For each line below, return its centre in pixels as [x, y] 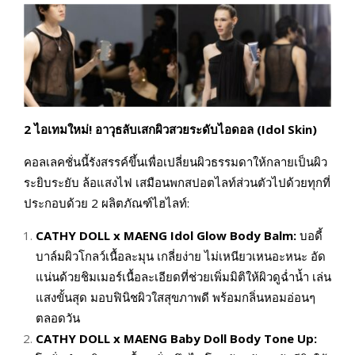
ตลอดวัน [58, 317]
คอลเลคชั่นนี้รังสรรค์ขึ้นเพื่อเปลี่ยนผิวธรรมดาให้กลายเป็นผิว [176, 161]
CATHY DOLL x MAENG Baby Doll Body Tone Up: [176, 338]
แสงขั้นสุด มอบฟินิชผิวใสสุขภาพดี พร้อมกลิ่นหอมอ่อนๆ [176, 297]
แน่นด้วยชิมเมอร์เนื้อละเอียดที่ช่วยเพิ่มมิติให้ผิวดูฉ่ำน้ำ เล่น [183, 276]
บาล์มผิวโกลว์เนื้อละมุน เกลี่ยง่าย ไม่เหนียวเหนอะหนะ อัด [181, 256]
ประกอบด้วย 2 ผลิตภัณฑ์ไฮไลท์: [107, 202]
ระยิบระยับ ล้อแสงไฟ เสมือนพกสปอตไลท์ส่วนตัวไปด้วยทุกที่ [177, 182]
